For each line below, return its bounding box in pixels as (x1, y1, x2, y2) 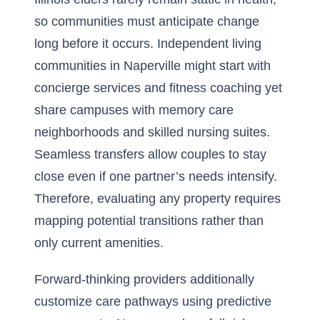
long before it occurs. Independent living (34, 36, 261, 51)
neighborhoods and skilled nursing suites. (34, 125, 270, 139)
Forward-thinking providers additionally (34, 272, 254, 286)
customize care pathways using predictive (34, 294, 271, 309)
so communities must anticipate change (34, 14, 259, 29)
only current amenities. (34, 236, 164, 250)
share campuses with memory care (34, 103, 234, 117)
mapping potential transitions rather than (34, 214, 264, 228)
